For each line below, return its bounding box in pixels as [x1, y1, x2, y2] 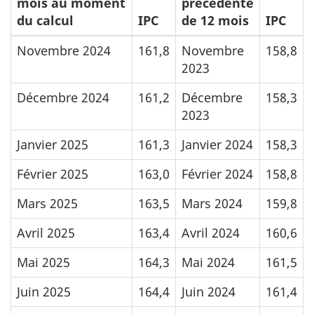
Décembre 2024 [17, 89, 109, 106]
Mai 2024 [182, 254, 235, 271]
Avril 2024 [182, 224, 240, 241]
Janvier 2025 [17, 136, 88, 153]
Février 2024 [182, 165, 253, 182]
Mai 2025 [17, 254, 70, 271]
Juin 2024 [182, 283, 235, 300]
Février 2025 [17, 165, 88, 182]
